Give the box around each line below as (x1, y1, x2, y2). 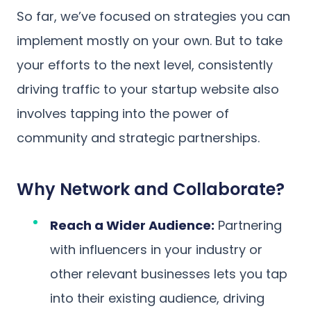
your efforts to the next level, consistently (17, 56, 273, 74)
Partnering (215, 216, 282, 234)
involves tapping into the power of (17, 104, 229, 122)
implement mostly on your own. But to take (17, 31, 283, 49)
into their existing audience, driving (50, 289, 264, 307)
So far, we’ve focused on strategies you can (17, 7, 290, 25)
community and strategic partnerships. (17, 128, 260, 146)
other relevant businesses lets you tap (50, 264, 287, 283)
